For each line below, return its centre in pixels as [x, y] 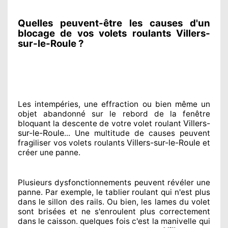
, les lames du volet [174, 202]
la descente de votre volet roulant [117, 123]
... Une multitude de [104, 133]
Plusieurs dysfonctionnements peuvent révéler [106, 182]
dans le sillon [43, 202]
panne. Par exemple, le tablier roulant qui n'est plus [114, 192]
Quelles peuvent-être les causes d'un [114, 23]
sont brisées [42, 211]
